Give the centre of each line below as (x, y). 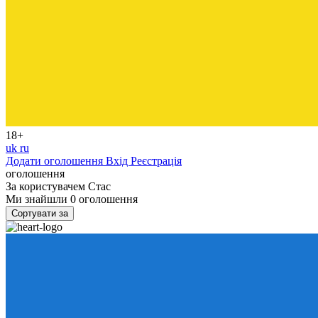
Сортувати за (40, 213)
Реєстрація (156, 161)
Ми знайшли (38, 199)
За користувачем (47, 186)
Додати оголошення (56, 161)
